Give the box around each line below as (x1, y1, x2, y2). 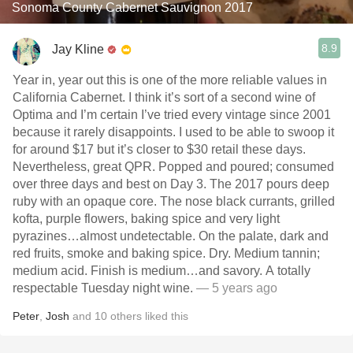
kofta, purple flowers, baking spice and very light (13, 212, 280, 225)
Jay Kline (52, 42, 104, 56)
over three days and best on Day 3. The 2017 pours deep (13, 177, 329, 191)
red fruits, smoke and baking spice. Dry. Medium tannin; (13, 247, 320, 260)
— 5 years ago (196, 281, 277, 295)
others (110, 310, 142, 322)
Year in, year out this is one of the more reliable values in (13, 73, 327, 87)
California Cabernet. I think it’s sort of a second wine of (13, 91, 315, 104)
